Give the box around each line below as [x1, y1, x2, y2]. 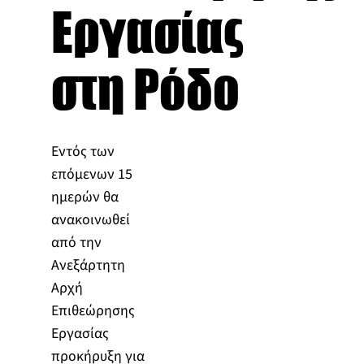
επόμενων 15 [50, 163, 132, 184]
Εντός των [50, 141, 115, 162]
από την [50, 232, 102, 253]
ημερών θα [50, 186, 119, 207]
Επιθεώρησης [50, 300, 135, 321]
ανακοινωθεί [50, 209, 130, 230]
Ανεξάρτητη [50, 254, 125, 275]
